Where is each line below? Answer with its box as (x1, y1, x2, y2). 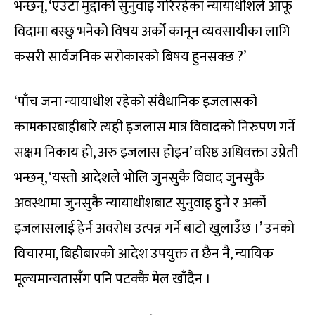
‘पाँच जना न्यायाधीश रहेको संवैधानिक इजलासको (14, 89, 257, 114)
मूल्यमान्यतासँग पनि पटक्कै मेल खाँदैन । (14, 266, 211, 291)
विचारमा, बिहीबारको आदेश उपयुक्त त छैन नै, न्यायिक (14, 241, 274, 266)
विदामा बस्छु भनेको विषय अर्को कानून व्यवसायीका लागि (14, 19, 290, 44)
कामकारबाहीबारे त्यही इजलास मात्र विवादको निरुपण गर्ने (14, 115, 295, 139)
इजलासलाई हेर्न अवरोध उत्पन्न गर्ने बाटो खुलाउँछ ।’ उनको (14, 216, 295, 240)
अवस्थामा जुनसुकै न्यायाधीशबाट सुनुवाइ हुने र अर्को (14, 191, 266, 215)
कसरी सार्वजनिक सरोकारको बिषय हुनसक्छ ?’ (14, 44, 246, 69)
